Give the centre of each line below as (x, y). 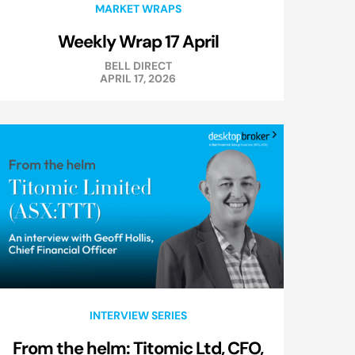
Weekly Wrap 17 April (138, 42)
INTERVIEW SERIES (138, 316)
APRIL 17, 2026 (138, 79)
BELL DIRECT (138, 66)
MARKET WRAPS (138, 9)
